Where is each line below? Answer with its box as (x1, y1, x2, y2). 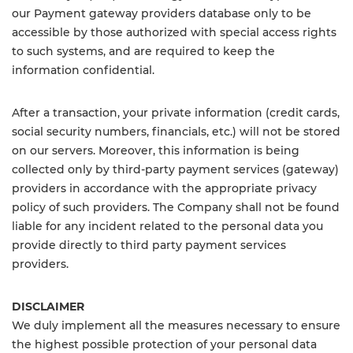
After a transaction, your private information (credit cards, (12, 106, 340, 120)
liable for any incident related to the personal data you (12, 219, 323, 233)
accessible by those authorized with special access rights (12, 25, 336, 39)
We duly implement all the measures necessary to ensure (12, 318, 340, 333)
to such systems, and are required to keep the (12, 44, 275, 58)
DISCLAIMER (12, 299, 84, 314)
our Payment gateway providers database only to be (12, 6, 311, 20)
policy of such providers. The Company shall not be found (12, 200, 340, 214)
